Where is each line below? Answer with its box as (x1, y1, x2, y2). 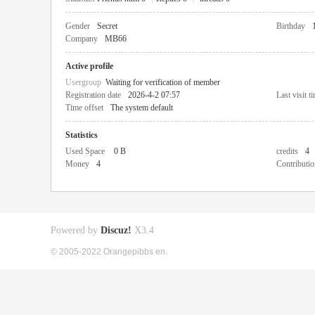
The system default (110, 103, 173, 112)
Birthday (276, 21, 305, 31)
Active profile (65, 61, 113, 71)
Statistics (65, 130, 98, 140)
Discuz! (101, 225, 131, 236)
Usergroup (65, 77, 105, 87)
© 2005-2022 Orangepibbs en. (51, 247, 167, 256)
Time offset (65, 103, 103, 112)
